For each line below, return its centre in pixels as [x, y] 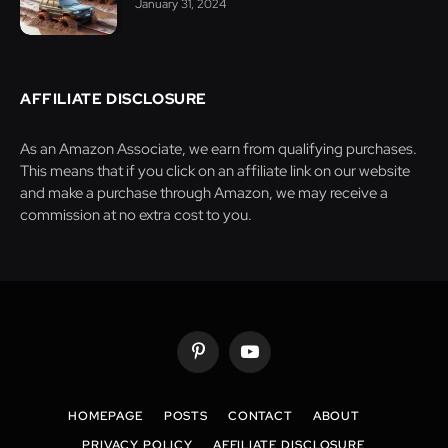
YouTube [273, 360]
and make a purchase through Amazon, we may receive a [204, 193]
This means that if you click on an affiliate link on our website [215, 171]
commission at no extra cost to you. [136, 215]
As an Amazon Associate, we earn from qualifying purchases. [218, 149]
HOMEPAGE [105, 416]
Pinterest [223, 360]
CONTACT [260, 416]
